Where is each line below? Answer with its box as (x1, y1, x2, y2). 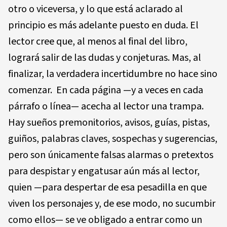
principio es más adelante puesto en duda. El (8, 18, 199, 32)
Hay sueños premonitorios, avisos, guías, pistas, (8, 115, 210, 130)
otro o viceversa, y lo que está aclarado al (8, 2, 183, 16)
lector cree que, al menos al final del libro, (8, 34, 187, 49)
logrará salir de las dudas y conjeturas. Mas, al (8, 50, 201, 65)
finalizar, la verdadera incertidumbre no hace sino (8, 66, 217, 81)
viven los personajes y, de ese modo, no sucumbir (8, 196, 215, 211)
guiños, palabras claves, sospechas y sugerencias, (8, 131, 217, 146)
